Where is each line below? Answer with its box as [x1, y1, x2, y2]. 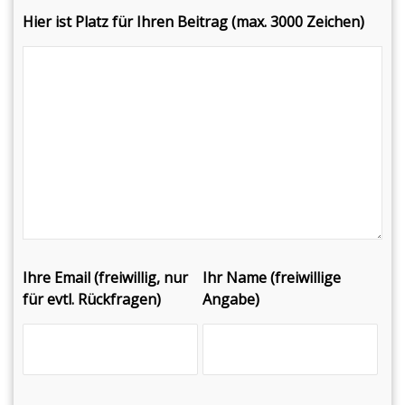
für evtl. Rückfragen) [23, 289, 161, 309]
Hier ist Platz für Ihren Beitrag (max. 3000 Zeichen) [23, 12, 364, 32]
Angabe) [202, 289, 259, 309]
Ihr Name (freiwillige [202, 268, 341, 287]
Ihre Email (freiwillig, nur [23, 268, 188, 287]
